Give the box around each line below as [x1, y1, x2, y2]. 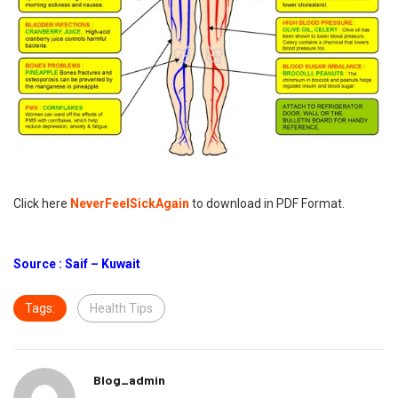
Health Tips [90, 301, 153, 316]
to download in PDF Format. [192, 196, 345, 211]
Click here [13, 196, 70, 211]
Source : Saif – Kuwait [13, 257, 140, 272]
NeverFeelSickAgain [70, 196, 189, 211]
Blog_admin [93, 372, 165, 388]
